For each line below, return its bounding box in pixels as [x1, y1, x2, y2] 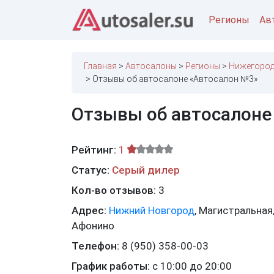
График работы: [72, 260, 152, 273]
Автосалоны [125, 61, 177, 72]
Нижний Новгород [109, 204, 194, 217]
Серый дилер [112, 164, 180, 177]
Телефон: [72, 240, 122, 253]
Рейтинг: [72, 144, 116, 157]
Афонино [72, 220, 114, 232]
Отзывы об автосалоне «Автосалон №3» [92, 74, 257, 84]
